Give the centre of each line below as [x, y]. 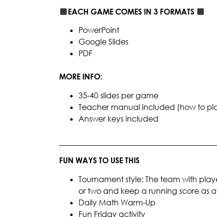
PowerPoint [99, 30]
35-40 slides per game [118, 95]
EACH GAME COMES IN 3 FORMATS [132, 12]
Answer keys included [118, 118]
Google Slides [103, 42]
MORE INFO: [81, 77]
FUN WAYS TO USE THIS [99, 161]
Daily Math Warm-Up [117, 202]
